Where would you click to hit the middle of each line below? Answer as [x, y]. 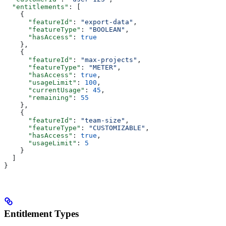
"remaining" [38, 97]
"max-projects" [109, 60]
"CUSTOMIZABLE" [117, 128]
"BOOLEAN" [107, 29]
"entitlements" [36, 7]
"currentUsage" [44, 90]
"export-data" [107, 22]
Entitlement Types [41, 213]
